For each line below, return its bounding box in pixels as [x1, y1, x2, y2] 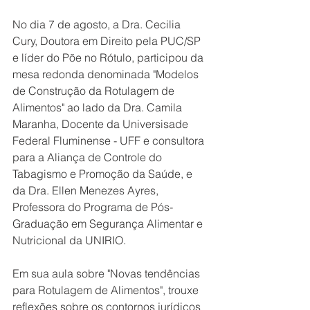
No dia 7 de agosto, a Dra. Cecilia [12, 17, 183, 31]
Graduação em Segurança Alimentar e [12, 217, 206, 230]
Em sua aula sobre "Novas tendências [12, 266, 203, 280]
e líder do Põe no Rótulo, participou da [12, 51, 206, 64]
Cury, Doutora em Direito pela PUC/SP [12, 34, 203, 48]
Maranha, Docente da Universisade [12, 117, 191, 131]
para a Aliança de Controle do [12, 150, 165, 164]
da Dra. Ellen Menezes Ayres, [12, 183, 161, 197]
